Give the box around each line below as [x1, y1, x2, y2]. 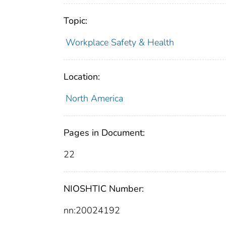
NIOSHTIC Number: [64, 182, 144, 195]
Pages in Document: [64, 126, 145, 139]
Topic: [64, 14, 87, 27]
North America [65, 92, 123, 104]
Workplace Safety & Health [65, 36, 174, 48]
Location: [64, 70, 100, 83]
